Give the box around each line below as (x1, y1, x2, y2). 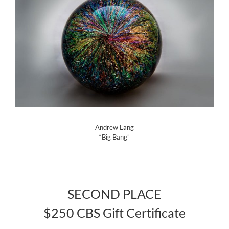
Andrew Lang (95, 123, 134, 132)
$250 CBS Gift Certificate (43, 205, 186, 221)
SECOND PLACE (67, 186, 162, 202)
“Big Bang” (99, 133, 130, 142)
